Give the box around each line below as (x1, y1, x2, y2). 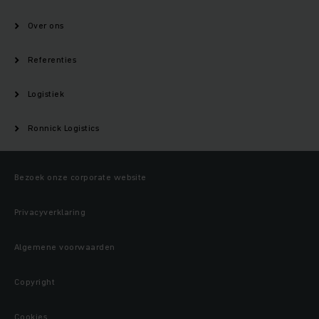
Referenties (28, 53, 77, 66)
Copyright (14, 276, 56, 288)
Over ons (28, 19, 64, 32)
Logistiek (28, 88, 65, 100)
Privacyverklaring (14, 206, 86, 219)
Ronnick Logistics (28, 122, 100, 135)
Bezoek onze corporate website (14, 171, 147, 184)
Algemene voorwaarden (14, 241, 115, 253)
